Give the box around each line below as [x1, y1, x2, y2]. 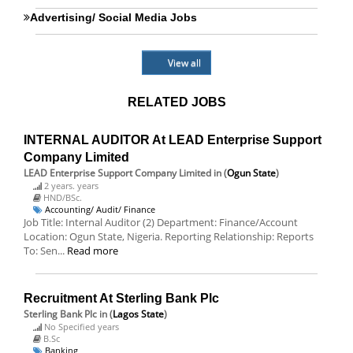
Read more [67, 243, 118, 258]
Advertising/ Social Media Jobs [30, 11, 197, 24]
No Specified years [44, 321, 119, 333]
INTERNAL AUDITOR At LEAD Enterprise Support [24, 133, 321, 147]
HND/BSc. [43, 191, 82, 203]
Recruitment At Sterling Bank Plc [24, 292, 219, 305]
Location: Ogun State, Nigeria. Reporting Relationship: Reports [24, 229, 314, 243]
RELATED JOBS [127, 95, 226, 109]
